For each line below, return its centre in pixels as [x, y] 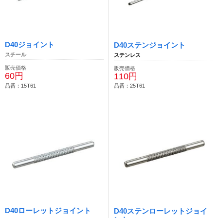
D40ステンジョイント [150, 45]
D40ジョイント [30, 45]
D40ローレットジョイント [48, 210]
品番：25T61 [129, 85]
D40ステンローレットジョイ [161, 211]
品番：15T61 [20, 85]
